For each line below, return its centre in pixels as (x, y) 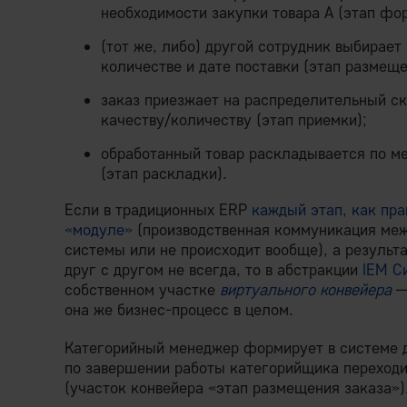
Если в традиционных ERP (158, 209)
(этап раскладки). (164, 173)
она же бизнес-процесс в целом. (179, 309)
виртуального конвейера (306, 289)
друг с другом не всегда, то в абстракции (213, 269)
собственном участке (142, 289)
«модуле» (99, 229)
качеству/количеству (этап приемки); (234, 119)
